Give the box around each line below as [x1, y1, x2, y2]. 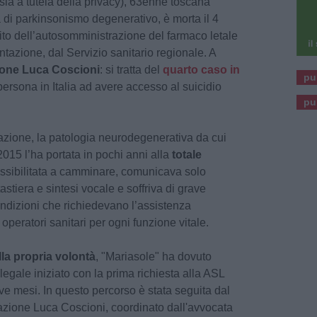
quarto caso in [163, 64, 240, 76]
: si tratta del [100, 64, 163, 76]
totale [172, 149, 202, 161]
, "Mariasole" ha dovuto [96, 250, 212, 263]
